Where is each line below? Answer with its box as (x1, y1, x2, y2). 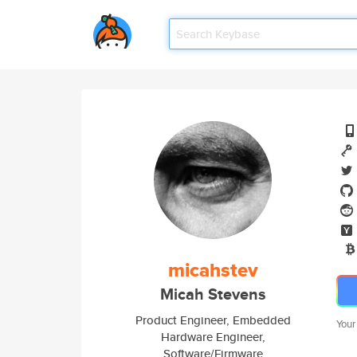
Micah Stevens (159, 283, 266, 306)
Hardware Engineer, (160, 328, 265, 345)
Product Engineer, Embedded (135, 312, 291, 328)
